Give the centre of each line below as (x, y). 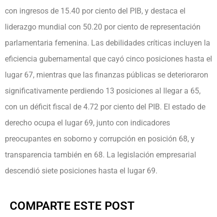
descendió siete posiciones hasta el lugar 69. (81, 170)
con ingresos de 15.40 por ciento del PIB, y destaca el (95, 11)
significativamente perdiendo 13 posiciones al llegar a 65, (103, 91)
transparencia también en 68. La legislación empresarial (101, 155)
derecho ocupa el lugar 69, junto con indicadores (87, 123)
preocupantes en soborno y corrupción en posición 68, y (100, 139)
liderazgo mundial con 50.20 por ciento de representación (103, 27)
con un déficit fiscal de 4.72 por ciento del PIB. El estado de (105, 107)
